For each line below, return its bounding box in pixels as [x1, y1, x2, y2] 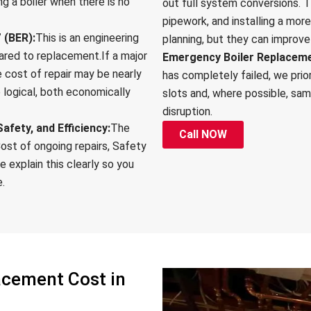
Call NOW [179, 128, 227, 142]
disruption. [162, 105, 212, 119]
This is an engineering [35, 31, 140, 45]
